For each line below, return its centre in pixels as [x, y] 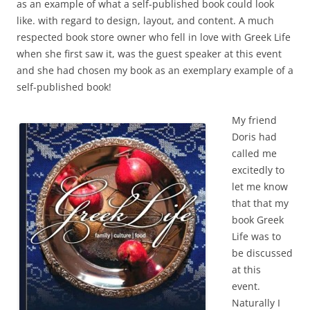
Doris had [254, 137]
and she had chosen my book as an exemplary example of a [155, 70]
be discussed [262, 253]
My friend [254, 120]
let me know [260, 186]
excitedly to [258, 170]
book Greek [258, 220]
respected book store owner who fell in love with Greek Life [154, 37]
